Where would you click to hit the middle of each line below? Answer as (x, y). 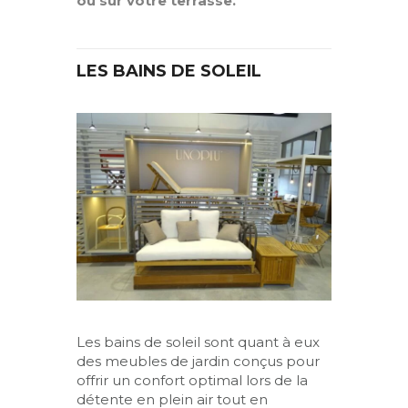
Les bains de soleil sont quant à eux (198, 342)
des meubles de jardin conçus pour (198, 361)
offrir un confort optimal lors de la (192, 380)
